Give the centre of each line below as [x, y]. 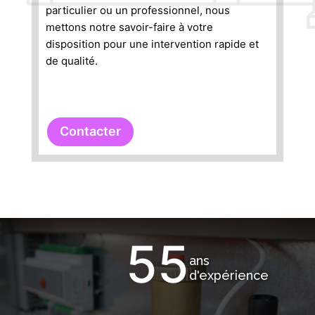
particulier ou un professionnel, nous [137, 10]
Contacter [90, 131]
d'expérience [229, 275]
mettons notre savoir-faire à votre [129, 27]
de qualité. [71, 61]
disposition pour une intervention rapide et [152, 44]
